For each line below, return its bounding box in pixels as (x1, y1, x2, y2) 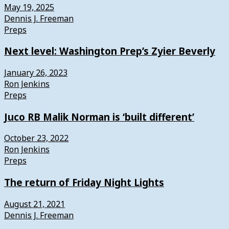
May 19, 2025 (4, 1, 54, 13)
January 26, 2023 (4, 67, 67, 79)
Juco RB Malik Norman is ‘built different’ (4, 110, 194, 123)
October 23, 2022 (4, 132, 68, 144)
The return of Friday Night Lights (4, 176, 164, 189)
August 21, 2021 (4, 198, 65, 210)
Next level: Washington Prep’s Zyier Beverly (4, 44, 215, 58)
